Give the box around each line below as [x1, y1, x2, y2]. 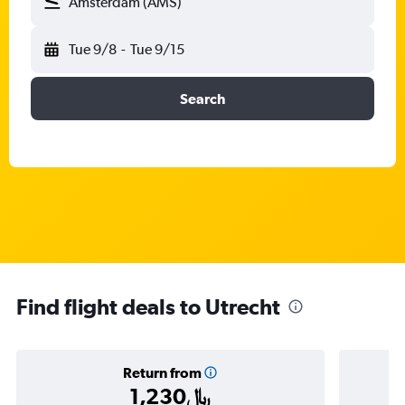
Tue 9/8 [69, 41, 117, 58]
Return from [122, 364, 202, 381]
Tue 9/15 [129, 41, 184, 58]
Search [180, 90, 225, 107]
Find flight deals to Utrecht [16, 294, 280, 319]
